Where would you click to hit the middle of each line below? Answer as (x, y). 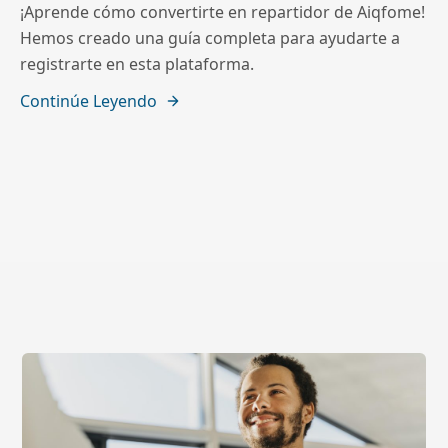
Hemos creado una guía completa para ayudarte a (210, 38)
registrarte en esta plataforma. (137, 64)
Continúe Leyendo (88, 101)
